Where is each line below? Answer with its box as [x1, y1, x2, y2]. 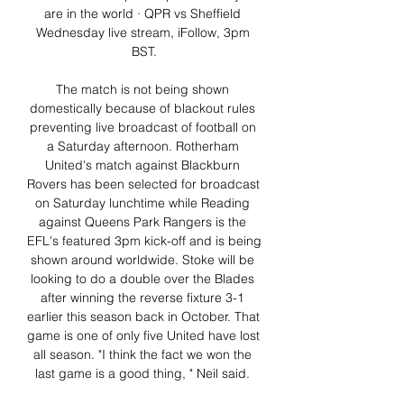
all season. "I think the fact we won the [33, 346, 252, 363]
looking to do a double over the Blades [31, 271, 254, 288]
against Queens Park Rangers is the [39, 214, 246, 231]
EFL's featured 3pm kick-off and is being [27, 233, 262, 250]
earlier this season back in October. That [27, 308, 260, 326]
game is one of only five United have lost [27, 327, 260, 344]
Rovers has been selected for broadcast [27, 176, 260, 193]
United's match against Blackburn [45, 157, 240, 174]
